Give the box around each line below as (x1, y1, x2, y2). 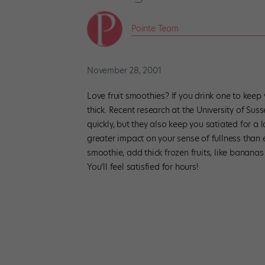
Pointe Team (131, 22, 179, 34)
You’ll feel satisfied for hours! (87, 160, 198, 173)
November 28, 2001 (87, 64, 161, 77)
